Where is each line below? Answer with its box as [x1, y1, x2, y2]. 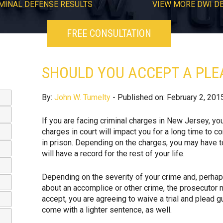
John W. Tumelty [54, 93, 111, 102]
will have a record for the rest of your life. [42, 149, 185, 158]
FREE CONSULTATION [67, 27, 151, 39]
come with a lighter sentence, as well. [42, 205, 172, 215]
